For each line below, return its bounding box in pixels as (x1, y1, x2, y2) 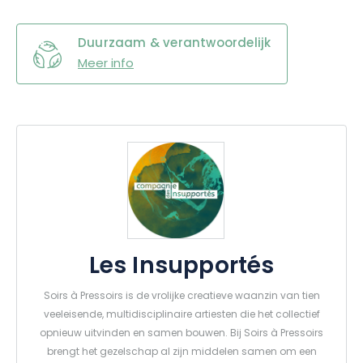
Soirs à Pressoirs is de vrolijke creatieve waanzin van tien (43, 288, 320, 305)
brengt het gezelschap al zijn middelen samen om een (46, 344, 317, 361)
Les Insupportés (88, 248, 275, 287)
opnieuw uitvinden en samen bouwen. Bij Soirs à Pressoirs (40, 326, 323, 342)
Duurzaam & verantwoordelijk (78, 34, 271, 54)
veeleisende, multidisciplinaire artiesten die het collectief (43, 307, 320, 323)
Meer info (78, 54, 134, 75)
